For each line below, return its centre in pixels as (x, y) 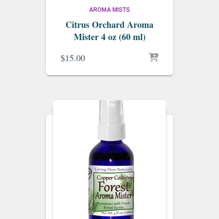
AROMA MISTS (109, 10)
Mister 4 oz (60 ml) (109, 37)
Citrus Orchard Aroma (109, 24)
